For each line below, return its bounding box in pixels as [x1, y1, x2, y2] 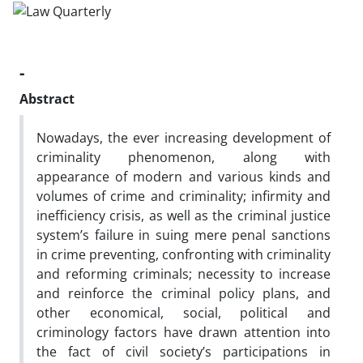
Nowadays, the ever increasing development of [36, 128, 331, 147]
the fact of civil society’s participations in [36, 342, 331, 361]
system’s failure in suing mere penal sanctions [36, 225, 331, 244]
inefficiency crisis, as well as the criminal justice [36, 206, 331, 224]
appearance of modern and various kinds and [36, 167, 331, 186]
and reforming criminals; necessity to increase [36, 264, 331, 283]
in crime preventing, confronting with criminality [36, 245, 331, 263]
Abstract [19, 89, 75, 108]
